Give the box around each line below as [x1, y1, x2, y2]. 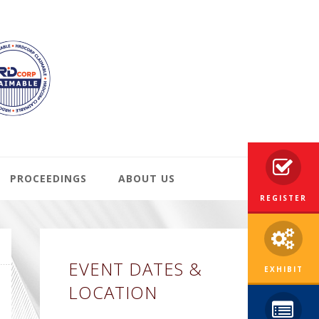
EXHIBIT [263, 264, 303, 274]
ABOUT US [118, 172, 175, 185]
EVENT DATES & [68, 257, 202, 281]
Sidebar [39, 258, 113, 287]
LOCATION [68, 281, 157, 304]
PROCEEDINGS [10, 172, 87, 185]
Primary [39, 228, 113, 257]
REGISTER [260, 193, 307, 203]
